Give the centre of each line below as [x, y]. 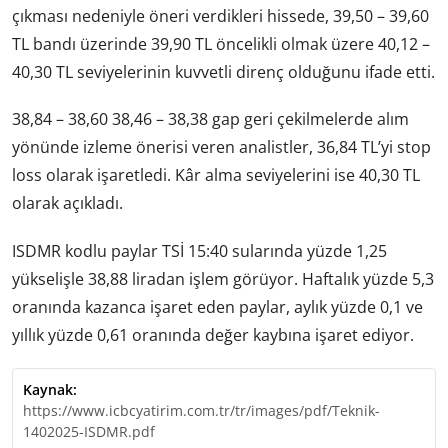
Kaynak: [50, 389]
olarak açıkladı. [67, 203]
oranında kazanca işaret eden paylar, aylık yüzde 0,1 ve [217, 306]
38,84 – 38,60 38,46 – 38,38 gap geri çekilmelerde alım [210, 119]
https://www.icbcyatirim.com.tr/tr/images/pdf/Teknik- [201, 410]
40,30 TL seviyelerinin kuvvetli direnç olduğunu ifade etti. [223, 72]
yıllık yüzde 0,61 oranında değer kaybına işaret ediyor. [213, 334]
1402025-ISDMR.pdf [89, 431]
